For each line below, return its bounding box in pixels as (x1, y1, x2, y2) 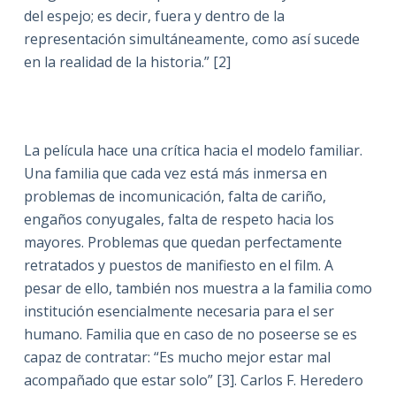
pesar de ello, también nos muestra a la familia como (23, 278, 372, 298)
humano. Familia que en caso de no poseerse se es (23, 324, 357, 344)
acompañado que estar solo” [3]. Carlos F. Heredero (23, 370, 363, 390)
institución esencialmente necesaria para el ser (23, 301, 334, 321)
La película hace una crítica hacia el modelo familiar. (23, 141, 362, 160)
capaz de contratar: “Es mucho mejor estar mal (23, 347, 331, 367)
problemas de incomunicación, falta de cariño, (23, 187, 326, 206)
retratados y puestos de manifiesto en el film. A (23, 255, 333, 275)
